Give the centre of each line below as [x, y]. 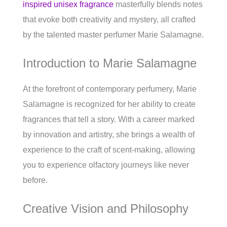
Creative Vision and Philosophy [106, 209]
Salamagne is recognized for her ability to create [109, 104]
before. [35, 180]
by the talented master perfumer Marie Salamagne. [113, 35]
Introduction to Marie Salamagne [110, 63]
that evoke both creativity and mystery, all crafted [109, 20]
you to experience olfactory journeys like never [106, 165]
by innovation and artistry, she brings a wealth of [109, 135]
